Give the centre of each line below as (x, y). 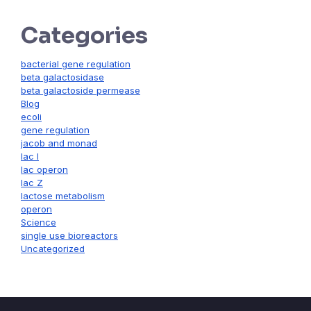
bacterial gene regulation (76, 64)
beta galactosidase (62, 77)
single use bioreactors (69, 236)
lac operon (44, 170)
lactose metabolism (63, 196)
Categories (84, 36)
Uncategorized (53, 249)
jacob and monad (59, 143)
